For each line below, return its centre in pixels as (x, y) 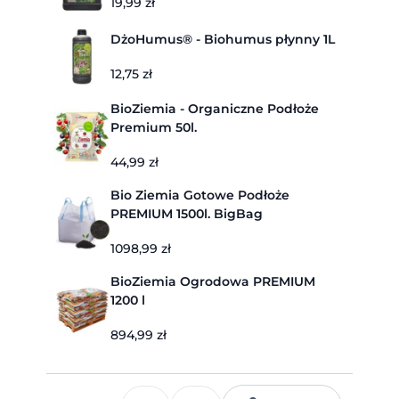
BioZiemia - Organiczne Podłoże (215, 109)
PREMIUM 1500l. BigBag (238, 214)
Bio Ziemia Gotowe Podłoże (200, 195)
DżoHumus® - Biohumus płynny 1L (223, 39)
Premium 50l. (154, 127)
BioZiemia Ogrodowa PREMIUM (213, 281)
